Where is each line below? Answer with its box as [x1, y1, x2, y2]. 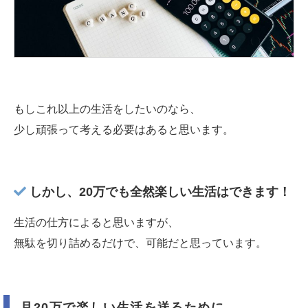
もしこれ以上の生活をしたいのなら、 [14, 103, 201, 115]
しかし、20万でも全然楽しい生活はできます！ [26, 185, 291, 199]
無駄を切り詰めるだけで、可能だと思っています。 [14, 237, 267, 250]
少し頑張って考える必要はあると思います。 [14, 124, 234, 136]
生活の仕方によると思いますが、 [14, 217, 179, 229]
